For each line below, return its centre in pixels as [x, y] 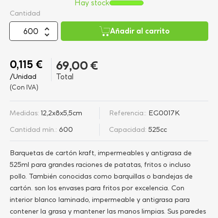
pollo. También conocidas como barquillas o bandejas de [101, 176]
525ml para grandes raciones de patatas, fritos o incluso [100, 164]
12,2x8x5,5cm [62, 113]
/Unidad [23, 76]
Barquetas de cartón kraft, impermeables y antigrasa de [101, 153]
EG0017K [164, 113]
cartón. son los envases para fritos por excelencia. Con [97, 188]
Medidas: [24, 113]
